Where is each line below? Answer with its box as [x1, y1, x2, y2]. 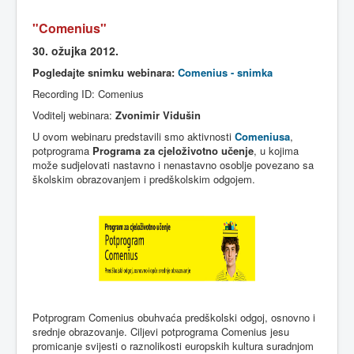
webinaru [71, 129, 111, 144]
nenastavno [164, 157, 217, 172]
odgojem [213, 171, 252, 186]
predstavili [115, 129, 161, 144]
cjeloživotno [158, 143, 218, 158]
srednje [32, 324, 66, 339]
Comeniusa [235, 129, 290, 144]
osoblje [220, 157, 252, 172]
